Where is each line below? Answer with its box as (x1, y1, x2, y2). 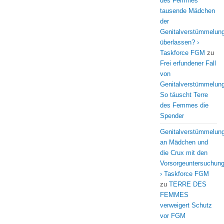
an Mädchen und (160, 138, 208, 146)
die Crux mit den (160, 149, 207, 156)
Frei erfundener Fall (160, 59, 216, 67)
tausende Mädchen (160, 7, 215, 14)
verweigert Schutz (160, 201, 212, 209)
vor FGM (160, 212, 185, 219)
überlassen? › (160, 38, 199, 46)
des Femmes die (160, 101, 208, 109)
